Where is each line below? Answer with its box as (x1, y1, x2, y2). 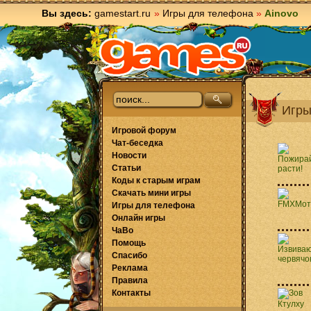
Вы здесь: (42, 8, 92, 19)
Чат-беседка (112, 138, 163, 148)
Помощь (112, 238, 146, 248)
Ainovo (264, 8, 299, 19)
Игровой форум (112, 126, 176, 135)
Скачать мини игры (112, 188, 191, 198)
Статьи (112, 163, 141, 173)
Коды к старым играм (112, 176, 201, 185)
